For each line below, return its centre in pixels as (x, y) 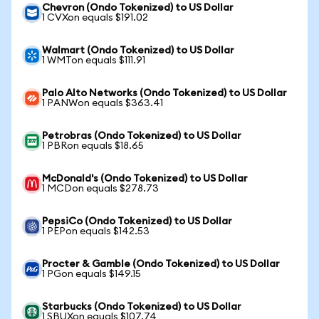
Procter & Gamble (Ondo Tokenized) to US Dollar (161, 264)
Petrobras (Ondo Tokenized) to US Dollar (142, 136)
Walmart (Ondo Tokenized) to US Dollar (138, 51)
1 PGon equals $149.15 (91, 274)
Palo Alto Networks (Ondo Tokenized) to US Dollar (164, 93)
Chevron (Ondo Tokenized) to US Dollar (138, 8)
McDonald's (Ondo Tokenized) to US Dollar (145, 179)
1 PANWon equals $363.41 (103, 103)
